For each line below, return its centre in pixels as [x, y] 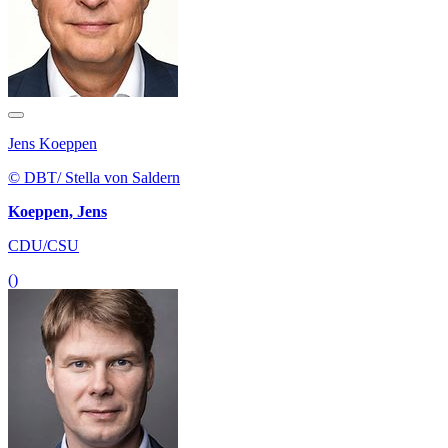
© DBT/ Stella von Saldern [94, 177]
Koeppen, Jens [57, 211]
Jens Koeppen [52, 143]
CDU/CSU [43, 245]
